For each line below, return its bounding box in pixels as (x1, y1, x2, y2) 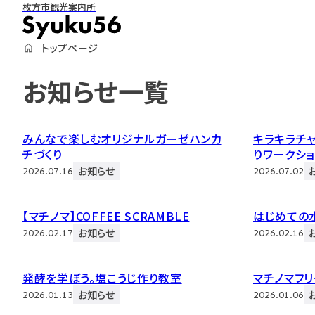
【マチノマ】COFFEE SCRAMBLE (22, 207, 190, 225)
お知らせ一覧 (22, 72, 169, 110)
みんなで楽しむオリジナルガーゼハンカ (22, 130, 222, 148)
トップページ (41, 40, 98, 55)
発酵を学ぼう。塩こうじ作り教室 (22, 269, 182, 287)
